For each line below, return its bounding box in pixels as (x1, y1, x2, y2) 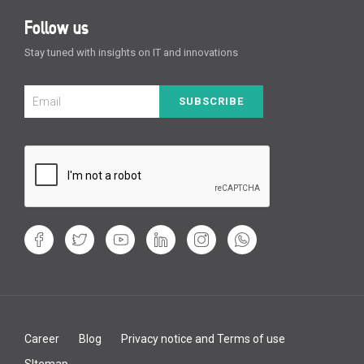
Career (24, 332, 59, 345)
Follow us (24, 17, 89, 38)
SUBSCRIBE (179, 95, 244, 107)
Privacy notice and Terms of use (121, 332, 285, 345)
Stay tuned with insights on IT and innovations (24, 46, 238, 58)
